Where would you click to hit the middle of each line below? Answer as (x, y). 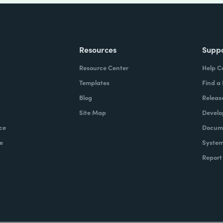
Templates (95, 82)
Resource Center (104, 67)
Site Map (93, 112)
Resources (98, 49)
